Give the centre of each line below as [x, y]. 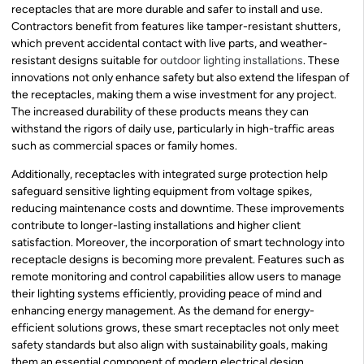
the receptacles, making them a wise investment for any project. [174, 94]
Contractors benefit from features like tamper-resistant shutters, [176, 26]
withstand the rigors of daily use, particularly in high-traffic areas [173, 128]
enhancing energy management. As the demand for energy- [163, 311]
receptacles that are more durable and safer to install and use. [167, 9]
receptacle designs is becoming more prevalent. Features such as [178, 260]
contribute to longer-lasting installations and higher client [156, 226]
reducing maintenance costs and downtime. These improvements [178, 209]
